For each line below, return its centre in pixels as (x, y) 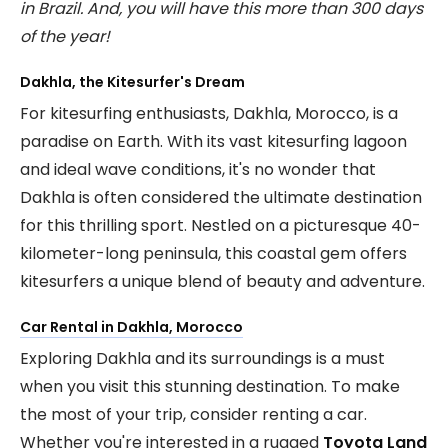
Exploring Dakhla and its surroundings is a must (202, 359)
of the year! (65, 37)
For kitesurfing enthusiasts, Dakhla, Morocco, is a (209, 114)
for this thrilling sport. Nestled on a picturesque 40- (220, 226)
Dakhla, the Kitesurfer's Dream (132, 82)
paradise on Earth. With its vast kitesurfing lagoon (213, 142)
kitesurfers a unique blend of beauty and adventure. (222, 282)
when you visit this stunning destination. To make (210, 387)
